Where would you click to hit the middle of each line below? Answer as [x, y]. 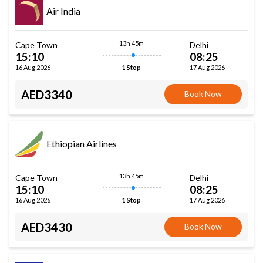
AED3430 [47, 227]
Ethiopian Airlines [82, 143]
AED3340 [47, 94]
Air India [63, 11]
